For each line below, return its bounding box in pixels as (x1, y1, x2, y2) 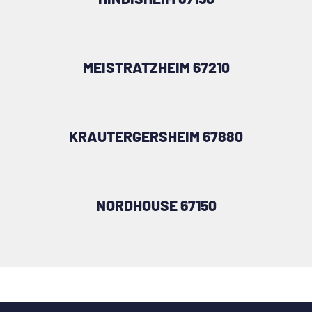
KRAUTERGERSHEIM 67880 (69, 127, 243, 145)
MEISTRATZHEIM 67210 (82, 58, 230, 76)
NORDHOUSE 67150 (95, 196, 217, 214)
